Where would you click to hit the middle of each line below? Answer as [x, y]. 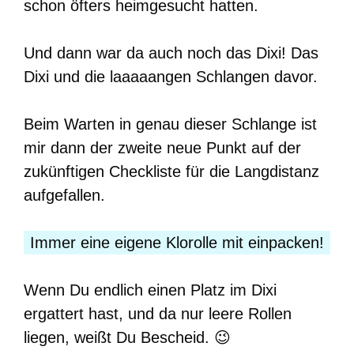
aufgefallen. [64, 196]
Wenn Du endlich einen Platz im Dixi [150, 290]
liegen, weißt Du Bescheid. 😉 [127, 338]
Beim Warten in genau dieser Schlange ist [170, 124]
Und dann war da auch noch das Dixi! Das [171, 53]
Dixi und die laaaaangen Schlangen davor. [171, 77]
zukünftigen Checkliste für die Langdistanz [171, 172]
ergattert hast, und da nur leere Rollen [158, 314]
